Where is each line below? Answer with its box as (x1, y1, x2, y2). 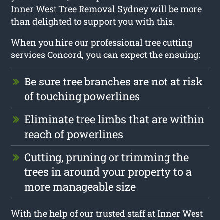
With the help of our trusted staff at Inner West (11, 207, 203, 219)
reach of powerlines (24, 126, 124, 141)
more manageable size (24, 179, 136, 193)
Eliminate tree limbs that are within (24, 111, 205, 126)
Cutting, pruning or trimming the (24, 149, 189, 164)
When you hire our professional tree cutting (11, 36, 192, 48)
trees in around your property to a (24, 164, 192, 179)
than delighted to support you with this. (11, 15, 175, 27)
